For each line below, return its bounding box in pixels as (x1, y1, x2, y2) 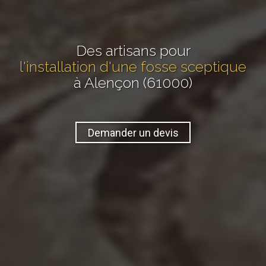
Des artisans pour (75, 42, 191, 60)
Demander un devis (87, 126, 179, 139)
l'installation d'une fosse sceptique (20, 58, 246, 76)
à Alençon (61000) (74, 74, 192, 92)
